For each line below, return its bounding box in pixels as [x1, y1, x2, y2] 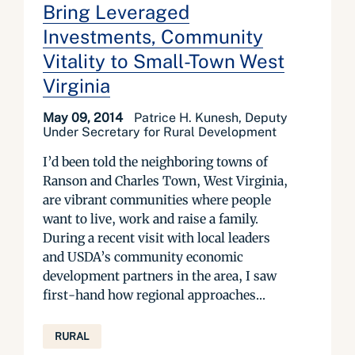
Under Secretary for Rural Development [43, 124, 277, 139]
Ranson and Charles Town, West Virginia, [43, 173, 288, 189]
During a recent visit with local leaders [43, 230, 270, 246]
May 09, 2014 [43, 110, 126, 125]
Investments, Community [43, 25, 263, 48]
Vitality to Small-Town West [43, 50, 284, 72]
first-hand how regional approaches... [43, 287, 265, 303]
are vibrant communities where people [43, 192, 271, 208]
